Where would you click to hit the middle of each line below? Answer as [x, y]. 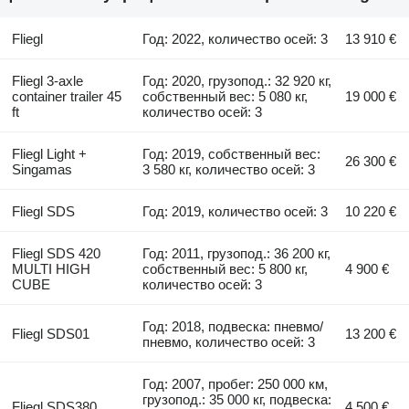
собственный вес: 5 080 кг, [225, 96]
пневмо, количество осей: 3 [229, 341]
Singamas [42, 169]
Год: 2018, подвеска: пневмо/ [233, 326]
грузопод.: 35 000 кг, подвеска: [237, 399]
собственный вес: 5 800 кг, [225, 268]
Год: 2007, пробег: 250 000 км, [236, 383]
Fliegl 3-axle [47, 80]
